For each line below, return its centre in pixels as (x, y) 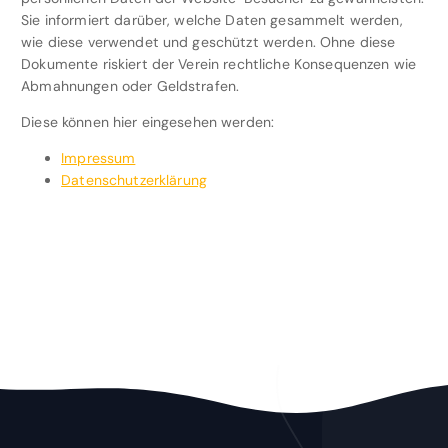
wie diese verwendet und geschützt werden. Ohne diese (208, 42)
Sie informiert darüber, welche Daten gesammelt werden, (212, 20)
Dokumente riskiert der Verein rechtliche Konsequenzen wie (219, 64)
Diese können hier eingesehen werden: (148, 122)
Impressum (98, 158)
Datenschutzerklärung (134, 180)
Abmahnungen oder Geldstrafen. (130, 86)
